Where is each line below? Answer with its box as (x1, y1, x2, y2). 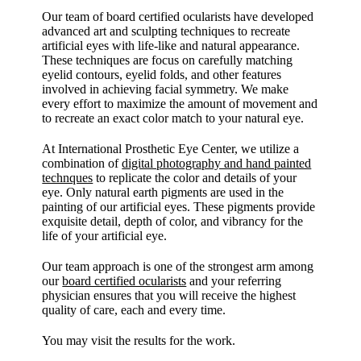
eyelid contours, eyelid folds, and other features (42, 68, 282, 81)
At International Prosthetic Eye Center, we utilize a (42, 142, 300, 156)
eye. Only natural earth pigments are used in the (42, 185, 284, 199)
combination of (42, 156, 122, 170)
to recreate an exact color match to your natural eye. (42, 111, 305, 125)
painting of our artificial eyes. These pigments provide (42, 200, 316, 214)
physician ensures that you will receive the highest (42, 288, 297, 302)
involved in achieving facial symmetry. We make (42, 82, 289, 96)
